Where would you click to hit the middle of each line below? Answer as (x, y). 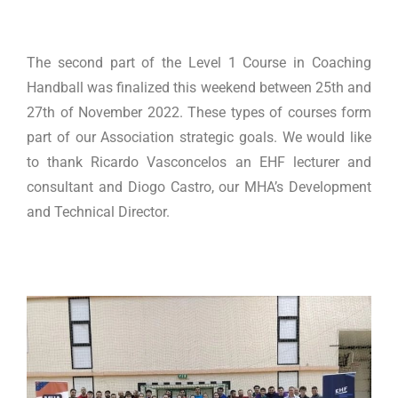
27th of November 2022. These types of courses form (199, 112)
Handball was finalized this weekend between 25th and (199, 87)
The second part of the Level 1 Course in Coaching (199, 62)
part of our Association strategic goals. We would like (199, 137)
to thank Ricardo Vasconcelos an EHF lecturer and (199, 162)
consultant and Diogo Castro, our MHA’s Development (199, 187)
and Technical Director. (98, 211)
